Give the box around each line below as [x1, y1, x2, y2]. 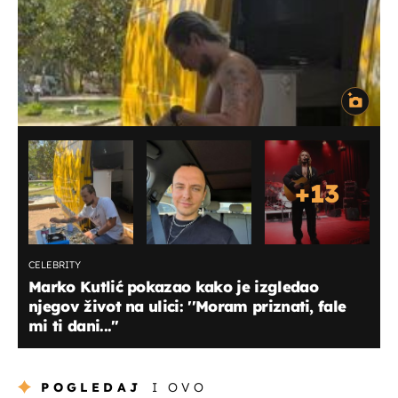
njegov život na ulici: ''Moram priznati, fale [28, 296, 346, 315]
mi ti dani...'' [28, 315, 119, 335]
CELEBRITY [28, 258, 81, 271]
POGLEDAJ [41, 378, 142, 395]
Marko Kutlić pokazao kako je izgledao [28, 276, 318, 296]
